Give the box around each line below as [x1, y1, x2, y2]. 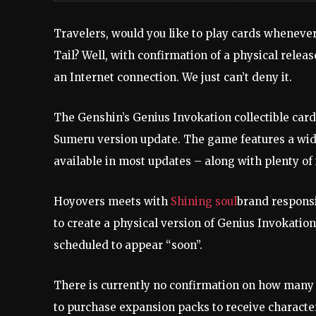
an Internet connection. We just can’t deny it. [54, 70, 292, 84]
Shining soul [171, 194, 237, 208]
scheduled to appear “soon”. [54, 238, 202, 252]
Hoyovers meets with [54, 194, 171, 208]
